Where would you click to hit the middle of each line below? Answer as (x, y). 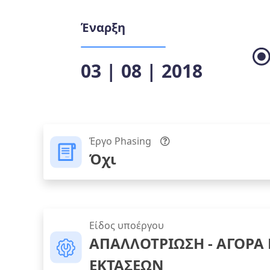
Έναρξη (103, 27)
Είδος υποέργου (127, 225)
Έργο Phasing (120, 141)
